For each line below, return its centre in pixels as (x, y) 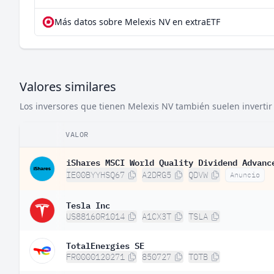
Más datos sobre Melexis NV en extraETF (137, 22)
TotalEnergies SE (105, 245)
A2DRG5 (157, 175)
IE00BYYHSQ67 (95, 175)
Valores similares (68, 87)
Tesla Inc (88, 204)
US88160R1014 (95, 217)
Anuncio (245, 175)
